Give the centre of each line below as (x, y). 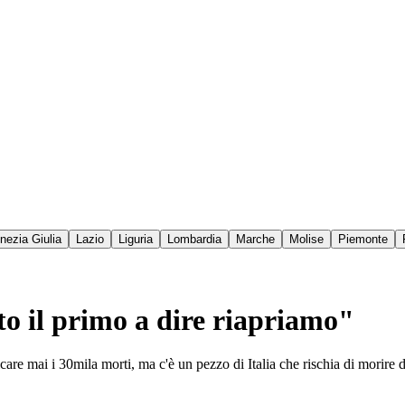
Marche (255, 240)
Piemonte (363, 240)
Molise (306, 240)
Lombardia (194, 240)
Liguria (136, 240)
